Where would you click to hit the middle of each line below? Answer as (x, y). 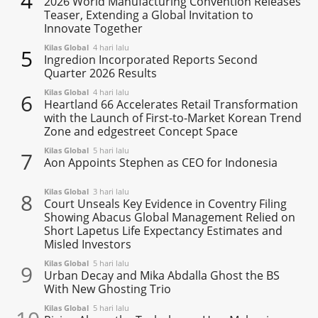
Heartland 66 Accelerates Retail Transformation (171, 104)
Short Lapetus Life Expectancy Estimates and (164, 230)
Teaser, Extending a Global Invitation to (149, 15)
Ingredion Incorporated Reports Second (151, 59)
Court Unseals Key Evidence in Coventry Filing (166, 203)
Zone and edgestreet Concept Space (141, 131)
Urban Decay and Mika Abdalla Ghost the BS (162, 275)
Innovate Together (94, 28)
